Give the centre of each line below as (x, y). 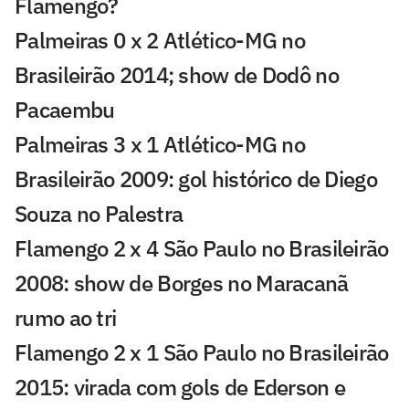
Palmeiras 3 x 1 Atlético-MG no (160, 144)
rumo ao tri (66, 317)
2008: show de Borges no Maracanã (182, 283)
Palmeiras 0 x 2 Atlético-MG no (160, 40)
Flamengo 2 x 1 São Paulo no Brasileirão (202, 352)
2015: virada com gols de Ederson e (180, 387)
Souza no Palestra (99, 213)
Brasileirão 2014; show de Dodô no (177, 74)
